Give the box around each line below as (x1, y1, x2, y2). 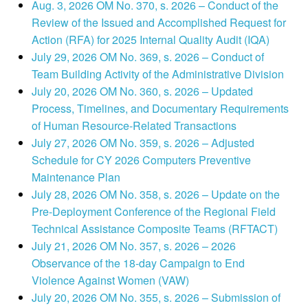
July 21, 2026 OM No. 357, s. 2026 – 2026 (31, 238, 236, 254)
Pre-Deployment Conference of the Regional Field (31, 203, 276, 220)
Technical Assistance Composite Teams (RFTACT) (31, 221, 278, 237)
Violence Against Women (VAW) (31, 272, 189, 289)
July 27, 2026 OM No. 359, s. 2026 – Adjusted (31, 135, 254, 151)
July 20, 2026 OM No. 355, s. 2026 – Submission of (31, 289, 280, 306)
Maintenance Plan (31, 169, 120, 186)
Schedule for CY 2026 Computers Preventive (31, 152, 251, 168)
